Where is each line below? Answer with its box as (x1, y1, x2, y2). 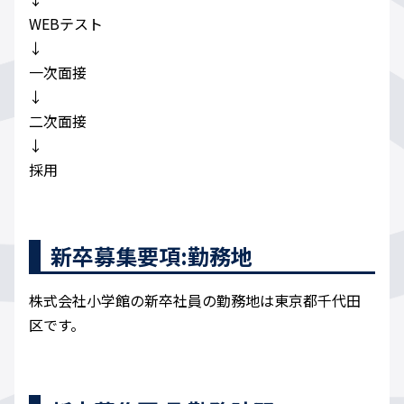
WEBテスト (29, 13, 103, 35)
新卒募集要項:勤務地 (50, 240, 252, 272)
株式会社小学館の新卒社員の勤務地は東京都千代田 (29, 289, 361, 312)
